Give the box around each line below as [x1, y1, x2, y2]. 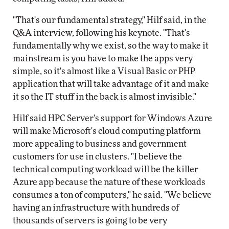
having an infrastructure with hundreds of [13, 203, 179, 212]
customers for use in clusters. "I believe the [13, 152, 182, 161]
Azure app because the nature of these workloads [13, 178, 205, 187]
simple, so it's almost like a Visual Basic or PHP [13, 67, 195, 76]
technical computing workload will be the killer [13, 165, 198, 174]
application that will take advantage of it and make [13, 80, 209, 88]
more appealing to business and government [13, 140, 187, 148]
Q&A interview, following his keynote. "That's [13, 29, 190, 37]
